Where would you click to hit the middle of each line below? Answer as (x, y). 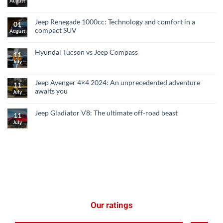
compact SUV (56, 30)
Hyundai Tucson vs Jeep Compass (86, 52)
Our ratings (111, 205)
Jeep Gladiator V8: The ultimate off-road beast (106, 112)
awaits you (51, 91)
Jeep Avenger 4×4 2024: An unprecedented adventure (117, 82)
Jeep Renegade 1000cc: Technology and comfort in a (115, 21)
